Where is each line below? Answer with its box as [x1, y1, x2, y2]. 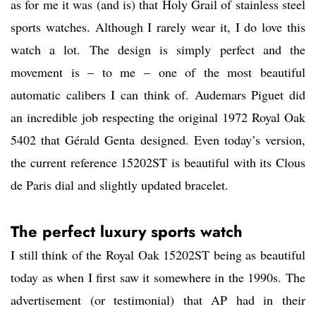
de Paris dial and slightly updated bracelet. [11, 176, 229, 194]
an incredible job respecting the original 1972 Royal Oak [11, 109, 305, 126]
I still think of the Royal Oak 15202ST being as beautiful [11, 246, 305, 264]
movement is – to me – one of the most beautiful [11, 63, 305, 81]
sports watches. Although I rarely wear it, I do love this [11, 18, 305, 36]
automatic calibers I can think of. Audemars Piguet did [11, 86, 305, 104]
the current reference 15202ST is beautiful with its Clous [11, 154, 305, 171]
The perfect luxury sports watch [11, 220, 243, 243]
